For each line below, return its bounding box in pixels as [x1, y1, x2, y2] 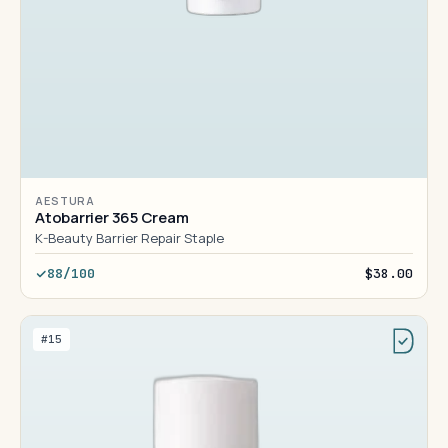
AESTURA [35, 193, 96, 208]
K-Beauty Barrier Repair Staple [35, 229, 223, 247]
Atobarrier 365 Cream [35, 207, 189, 228]
